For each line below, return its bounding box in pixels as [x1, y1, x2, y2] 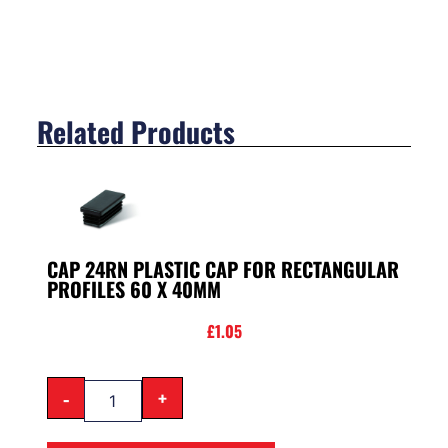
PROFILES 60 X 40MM [46, 273, 221, 304]
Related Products [36, 110, 235, 152]
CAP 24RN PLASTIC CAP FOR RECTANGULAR [46, 253, 399, 284]
